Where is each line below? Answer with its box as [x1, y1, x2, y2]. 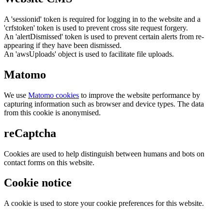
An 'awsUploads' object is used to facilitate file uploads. [4, 49, 174, 58]
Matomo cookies [28, 91, 79, 99]
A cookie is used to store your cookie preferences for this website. [4, 199, 204, 208]
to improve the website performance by [79, 91, 200, 99]
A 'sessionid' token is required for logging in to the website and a [4, 15, 201, 23]
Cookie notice [4, 176, 72, 189]
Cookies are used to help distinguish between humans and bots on [4, 149, 204, 158]
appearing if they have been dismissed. [4, 41, 122, 49]
